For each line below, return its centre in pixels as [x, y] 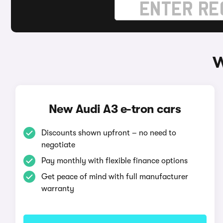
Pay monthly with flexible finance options [114, 161]
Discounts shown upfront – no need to [109, 133]
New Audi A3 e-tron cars [115, 109]
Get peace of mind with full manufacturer [114, 177]
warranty [57, 189]
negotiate [58, 145]
